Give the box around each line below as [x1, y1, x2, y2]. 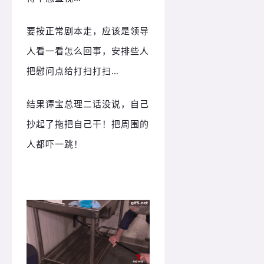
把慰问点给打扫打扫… [27, 64, 119, 77]
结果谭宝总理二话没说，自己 [27, 97, 149, 110]
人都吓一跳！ [27, 137, 83, 150]
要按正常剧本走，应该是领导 [27, 24, 149, 37]
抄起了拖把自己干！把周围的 [27, 117, 149, 130]
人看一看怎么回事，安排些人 [27, 44, 149, 57]
